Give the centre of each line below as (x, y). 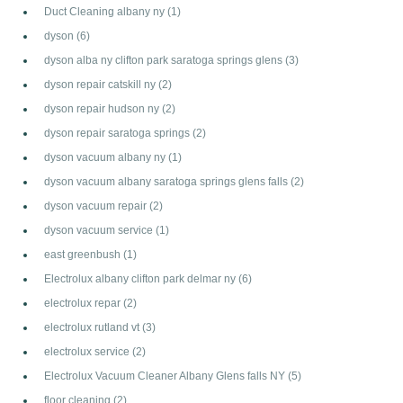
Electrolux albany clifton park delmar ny (141, 279)
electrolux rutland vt (93, 327)
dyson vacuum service (100, 230)
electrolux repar (84, 303)
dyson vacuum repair (97, 206)
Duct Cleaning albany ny (106, 12)
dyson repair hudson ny (103, 109)
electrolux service (88, 352)
